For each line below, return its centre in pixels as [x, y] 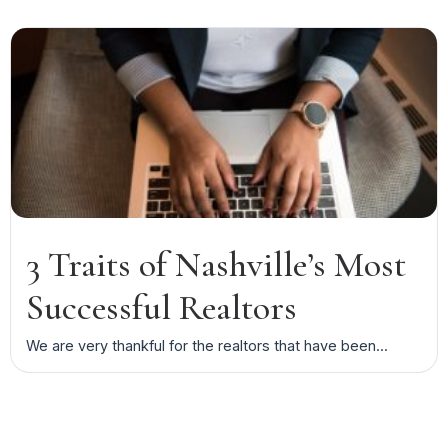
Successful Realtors [161, 307]
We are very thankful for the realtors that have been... [206, 345]
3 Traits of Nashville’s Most [215, 264]
